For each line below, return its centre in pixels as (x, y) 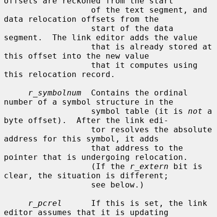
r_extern (149, 166)
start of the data (47, 28)
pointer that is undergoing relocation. (96, 157)
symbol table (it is (139, 111)
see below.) (47, 185)
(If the (110, 166)
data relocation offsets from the (81, 19)
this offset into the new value (77, 56)
